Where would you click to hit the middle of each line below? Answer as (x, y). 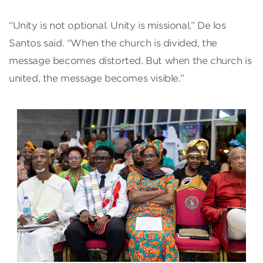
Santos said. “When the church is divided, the (113, 43)
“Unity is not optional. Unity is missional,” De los (117, 26)
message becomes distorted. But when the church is (130, 61)
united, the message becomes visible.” (97, 79)
